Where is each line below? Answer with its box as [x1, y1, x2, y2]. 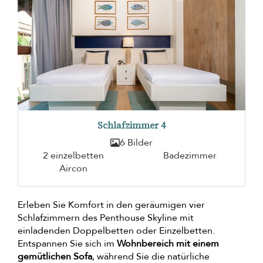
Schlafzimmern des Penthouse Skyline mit [18, 211, 194, 225]
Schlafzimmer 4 [97, 119, 166, 132]
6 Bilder [120, 136, 153, 150]
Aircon [59, 162, 87, 176]
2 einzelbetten [42, 149, 104, 163]
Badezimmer [163, 149, 217, 163]
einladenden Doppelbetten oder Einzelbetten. [18, 224, 215, 238]
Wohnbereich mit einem [117, 237, 219, 251]
